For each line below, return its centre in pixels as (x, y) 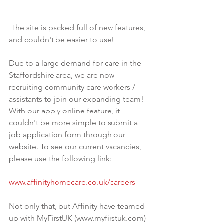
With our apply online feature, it (65, 111)
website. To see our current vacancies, (76, 146)
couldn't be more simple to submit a (74, 122)
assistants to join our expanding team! (77, 99)
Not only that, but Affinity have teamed (78, 206)
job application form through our (68, 134)
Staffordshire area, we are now (63, 75)
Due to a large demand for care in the (76, 63)
